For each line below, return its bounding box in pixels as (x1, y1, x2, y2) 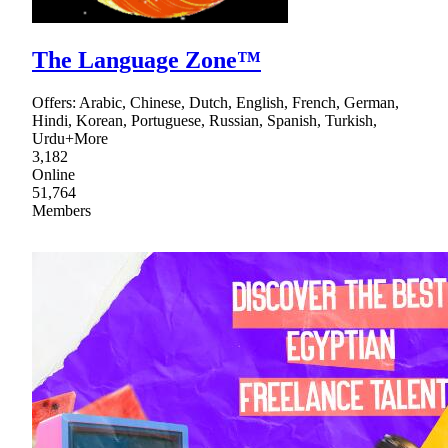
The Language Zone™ (32, 47, 261, 74)
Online (32, 165, 75, 183)
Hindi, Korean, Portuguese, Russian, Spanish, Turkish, (32, 111, 377, 129)
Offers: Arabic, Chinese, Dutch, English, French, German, (32, 93, 399, 111)
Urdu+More (32, 129, 108, 147)
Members (32, 201, 91, 219)
